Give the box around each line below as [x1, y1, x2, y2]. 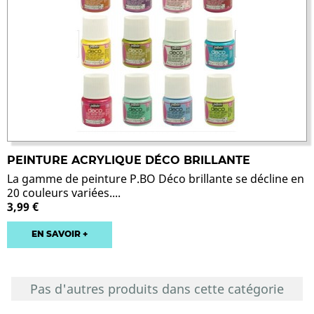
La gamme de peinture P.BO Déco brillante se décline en [7, 171, 304, 187]
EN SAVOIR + [32, 228, 88, 240]
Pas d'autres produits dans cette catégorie [30, 280, 284, 298]
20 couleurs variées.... [7, 185, 121, 201]
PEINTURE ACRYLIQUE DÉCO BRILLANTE [7, 153, 250, 168]
